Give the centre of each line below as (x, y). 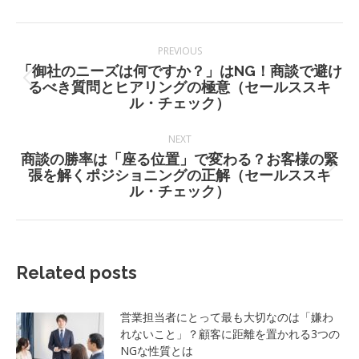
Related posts (77, 273)
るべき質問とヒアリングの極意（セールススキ (179, 87)
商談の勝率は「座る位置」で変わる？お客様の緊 (179, 159)
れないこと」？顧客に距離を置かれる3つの (230, 334)
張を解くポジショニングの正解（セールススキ (179, 175)
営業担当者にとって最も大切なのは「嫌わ (227, 317)
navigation (68, 58)
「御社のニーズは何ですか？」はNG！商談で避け (179, 71)
